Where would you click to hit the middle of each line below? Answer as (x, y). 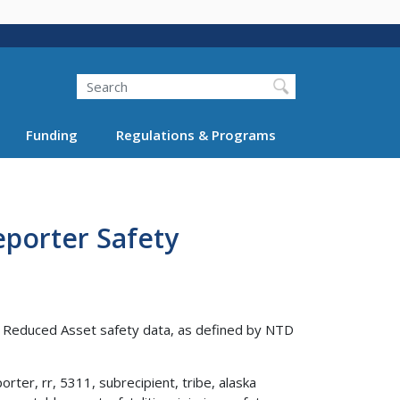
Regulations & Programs (196, 134)
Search (76, 74)
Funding (52, 134)
